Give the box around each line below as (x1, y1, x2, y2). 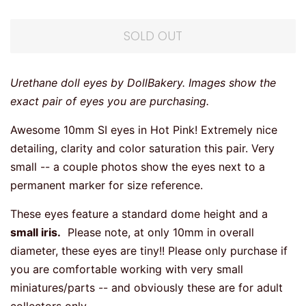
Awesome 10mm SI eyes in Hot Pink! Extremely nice (10, 123, 277, 137)
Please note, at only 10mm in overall (61, 225, 254, 240)
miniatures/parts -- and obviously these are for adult (10, 281, 283, 295)
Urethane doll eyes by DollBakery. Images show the (10, 76, 276, 90)
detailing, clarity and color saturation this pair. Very (10, 141, 275, 156)
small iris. (10, 225, 61, 240)
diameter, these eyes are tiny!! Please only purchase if (10, 244, 288, 258)
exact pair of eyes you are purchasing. (10, 94, 209, 109)
